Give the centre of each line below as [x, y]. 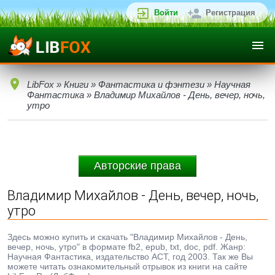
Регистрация [230, 13]
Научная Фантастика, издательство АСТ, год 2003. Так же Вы [130, 257]
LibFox [41, 84]
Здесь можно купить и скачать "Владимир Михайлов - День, [127, 237]
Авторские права [137, 166]
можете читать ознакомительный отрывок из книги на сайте [127, 266]
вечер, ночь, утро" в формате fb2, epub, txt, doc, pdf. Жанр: [126, 247]
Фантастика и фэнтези [151, 84]
